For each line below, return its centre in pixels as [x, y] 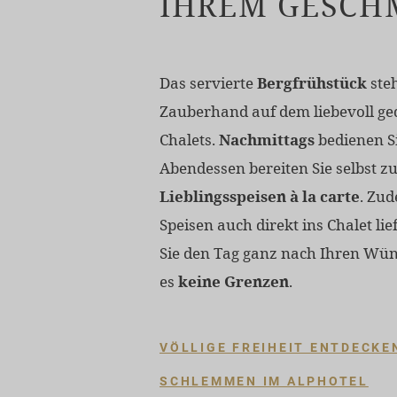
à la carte [325, 196]
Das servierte [208, 82]
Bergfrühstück [312, 82]
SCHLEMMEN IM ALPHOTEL [264, 381]
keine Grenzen [234, 281]
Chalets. [189, 139]
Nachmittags [267, 139]
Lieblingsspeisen [223, 196]
